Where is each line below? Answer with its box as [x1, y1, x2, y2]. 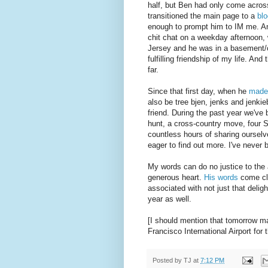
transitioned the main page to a [148, 11, 257, 20]
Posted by [153, 256, 184, 264]
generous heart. [148, 172, 204, 182]
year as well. [148, 194, 191, 203]
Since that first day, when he [148, 86, 249, 96]
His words [204, 172, 238, 182]
